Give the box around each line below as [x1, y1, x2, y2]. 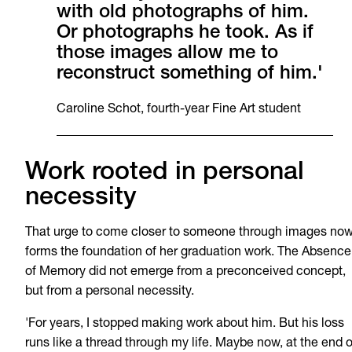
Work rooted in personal [25, 160, 304, 186]
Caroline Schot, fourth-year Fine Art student [57, 103, 301, 116]
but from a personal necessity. [25, 285, 194, 299]
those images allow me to [57, 44, 278, 64]
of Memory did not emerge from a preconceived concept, [25, 266, 346, 279]
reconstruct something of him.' [57, 64, 323, 84]
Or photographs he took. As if [57, 24, 313, 43]
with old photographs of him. [57, 3, 309, 23]
